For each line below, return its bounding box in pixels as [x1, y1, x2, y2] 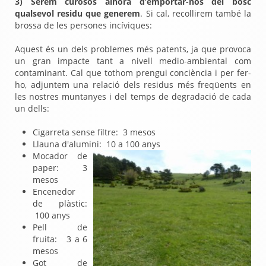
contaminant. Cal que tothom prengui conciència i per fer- [15, 67, 251, 78]
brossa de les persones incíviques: [15, 20, 152, 31]
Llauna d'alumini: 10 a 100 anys [33, 138, 160, 150]
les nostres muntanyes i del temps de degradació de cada [15, 91, 251, 102]
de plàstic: [33, 198, 87, 209]
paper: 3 [33, 162, 87, 173]
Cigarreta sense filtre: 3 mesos [33, 126, 156, 138]
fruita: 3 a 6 [33, 233, 87, 245]
